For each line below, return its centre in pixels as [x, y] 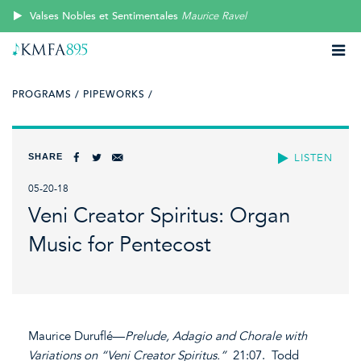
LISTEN [313, 158]
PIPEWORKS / [118, 94]
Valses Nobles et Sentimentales [104, 16]
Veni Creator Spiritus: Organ [159, 216]
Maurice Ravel [214, 16]
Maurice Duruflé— [77, 336]
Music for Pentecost [120, 245]
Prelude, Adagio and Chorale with [216, 336]
